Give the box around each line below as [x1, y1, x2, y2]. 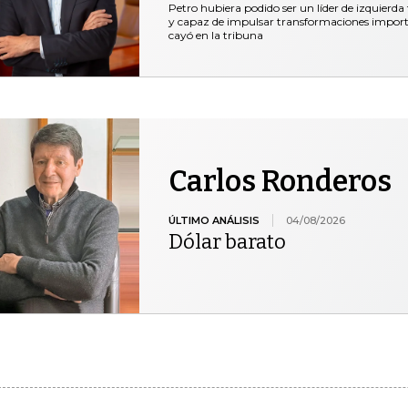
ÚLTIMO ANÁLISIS [168, 213, 260, 227]
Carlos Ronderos [168, 163, 392, 199]
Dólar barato [168, 229, 286, 254]
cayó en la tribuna [168, 28, 263, 43]
